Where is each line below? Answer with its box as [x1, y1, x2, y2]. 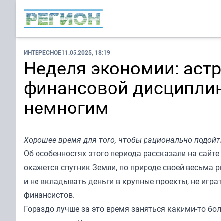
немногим [24, 95, 109, 119]
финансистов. [24, 189, 74, 200]
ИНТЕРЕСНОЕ [24, 48, 61, 56]
